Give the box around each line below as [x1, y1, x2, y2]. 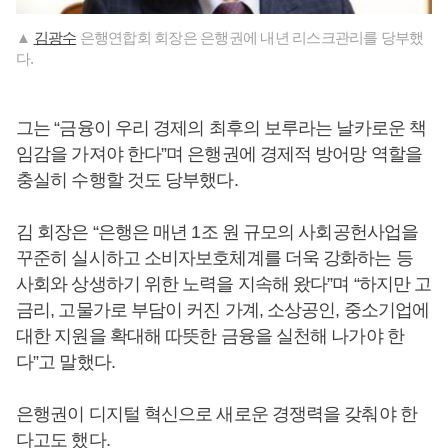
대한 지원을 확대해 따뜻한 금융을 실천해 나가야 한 [16, 326, 404, 346]
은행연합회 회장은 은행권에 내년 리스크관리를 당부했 [76, 29, 424, 46]
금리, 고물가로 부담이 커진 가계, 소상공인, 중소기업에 [16, 300, 430, 320]
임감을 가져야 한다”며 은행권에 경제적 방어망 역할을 [16, 144, 422, 164]
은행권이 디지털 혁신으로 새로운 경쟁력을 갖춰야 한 [16, 404, 417, 424]
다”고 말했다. [16, 352, 119, 372]
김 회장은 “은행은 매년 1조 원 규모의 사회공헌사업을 [16, 222, 418, 242]
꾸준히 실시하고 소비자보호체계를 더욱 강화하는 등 [16, 248, 413, 268]
